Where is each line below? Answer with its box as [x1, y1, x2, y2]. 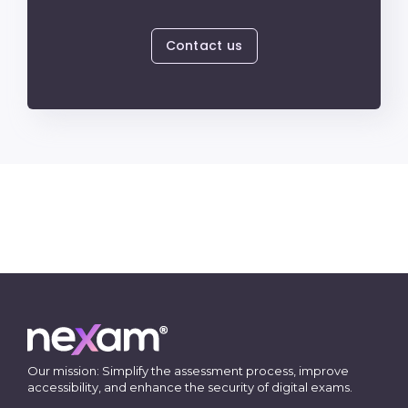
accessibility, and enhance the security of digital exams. [26, 379, 352, 394]
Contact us [165, 36, 243, 55]
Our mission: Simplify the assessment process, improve [26, 362, 349, 378]
